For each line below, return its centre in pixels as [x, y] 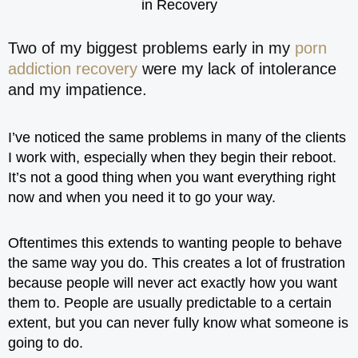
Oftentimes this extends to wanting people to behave [175, 243]
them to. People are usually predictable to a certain [170, 302]
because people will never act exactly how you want [173, 282]
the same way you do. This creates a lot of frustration [177, 263]
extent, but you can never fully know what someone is [178, 322]
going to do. [46, 342]
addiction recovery [73, 69]
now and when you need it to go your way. [142, 197]
